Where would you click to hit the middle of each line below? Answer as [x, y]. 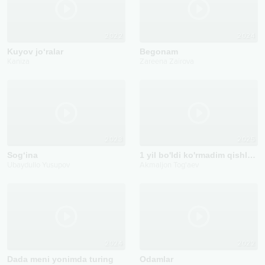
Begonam [159, 51]
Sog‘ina [22, 155]
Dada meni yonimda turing [60, 259]
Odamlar [156, 259]
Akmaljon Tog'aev [169, 165]
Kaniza [18, 61]
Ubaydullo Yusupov [38, 165]
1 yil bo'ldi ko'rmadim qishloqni [251, 155]
